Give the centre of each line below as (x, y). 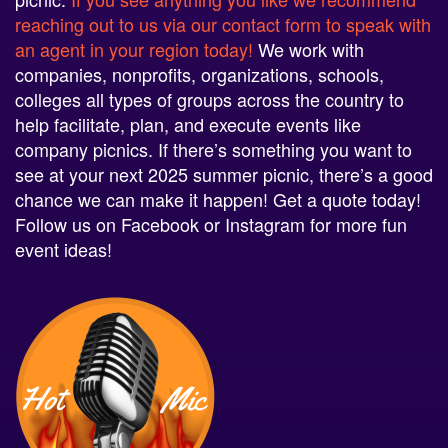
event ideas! (66, 247)
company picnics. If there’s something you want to (213, 147)
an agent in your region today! (134, 47)
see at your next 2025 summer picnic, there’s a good (224, 172)
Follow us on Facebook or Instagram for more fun (211, 222)
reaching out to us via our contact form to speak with (223, 22)
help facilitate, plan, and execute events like (188, 122)
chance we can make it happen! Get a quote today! (218, 197)
